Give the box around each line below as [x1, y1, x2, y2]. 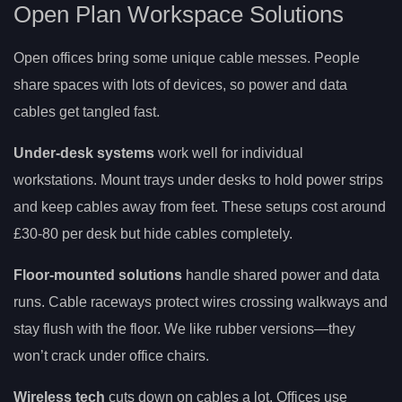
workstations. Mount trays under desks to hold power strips [13, 172, 383, 188]
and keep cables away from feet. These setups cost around [13, 199, 386, 215]
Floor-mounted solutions [13, 267, 182, 284]
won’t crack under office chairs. [13, 348, 209, 364]
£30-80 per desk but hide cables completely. [13, 226, 293, 242]
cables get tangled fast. [13, 104, 160, 120]
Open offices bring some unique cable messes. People [13, 50, 360, 66]
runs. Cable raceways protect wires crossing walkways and [13, 294, 388, 310]
